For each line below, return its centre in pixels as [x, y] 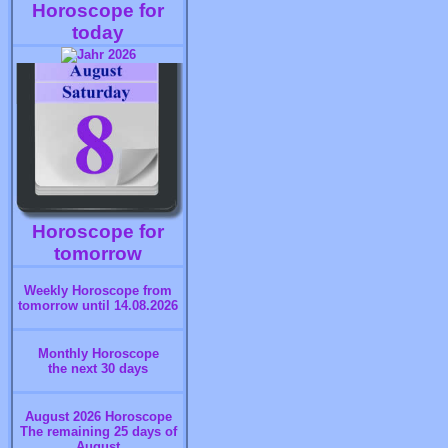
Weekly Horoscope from [98, 290]
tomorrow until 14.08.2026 [98, 305]
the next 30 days [98, 368]
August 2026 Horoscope [98, 416]
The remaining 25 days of [98, 431]
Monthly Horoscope [98, 353]
